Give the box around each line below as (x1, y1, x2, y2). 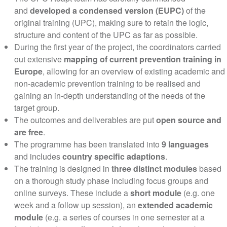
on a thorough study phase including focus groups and (14, 175, 208, 186)
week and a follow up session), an (14, 199, 138, 211)
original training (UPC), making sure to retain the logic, (14, 17, 208, 28)
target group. (14, 102, 59, 113)
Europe (14, 65, 43, 77)
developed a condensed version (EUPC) (29, 5, 186, 16)
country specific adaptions (62, 150, 165, 162)
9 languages (161, 138, 209, 150)
